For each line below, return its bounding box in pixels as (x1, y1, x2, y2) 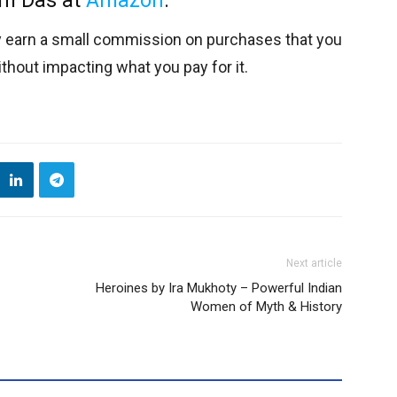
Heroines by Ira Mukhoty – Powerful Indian (96, 280, 342, 296)
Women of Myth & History (191, 299, 342, 315)
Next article (286, 257, 342, 269)
